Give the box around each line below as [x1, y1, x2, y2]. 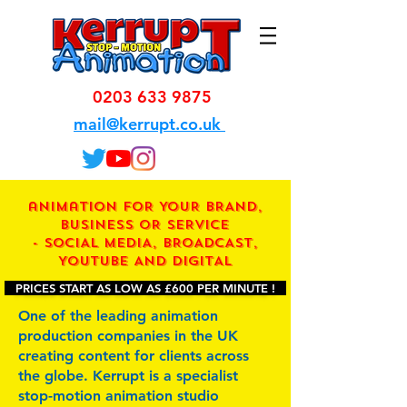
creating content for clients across [18, 347, 249, 364]
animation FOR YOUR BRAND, [26, 198, 263, 215]
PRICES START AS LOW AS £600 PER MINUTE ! [5, 281, 286, 295]
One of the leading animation [18, 307, 218, 324]
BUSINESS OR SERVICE [60, 216, 229, 233]
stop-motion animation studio [18, 387, 219, 404]
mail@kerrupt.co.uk [74, 114, 225, 134]
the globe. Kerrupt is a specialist [18, 367, 238, 384]
